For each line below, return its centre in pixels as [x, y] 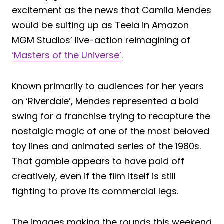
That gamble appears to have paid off [98, 161]
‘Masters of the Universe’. [67, 55]
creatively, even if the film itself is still [94, 176]
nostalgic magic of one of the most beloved [111, 131]
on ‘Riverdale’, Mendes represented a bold [105, 101]
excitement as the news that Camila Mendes [112, 10]
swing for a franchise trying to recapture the [111, 116]
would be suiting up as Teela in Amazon [100, 25]
